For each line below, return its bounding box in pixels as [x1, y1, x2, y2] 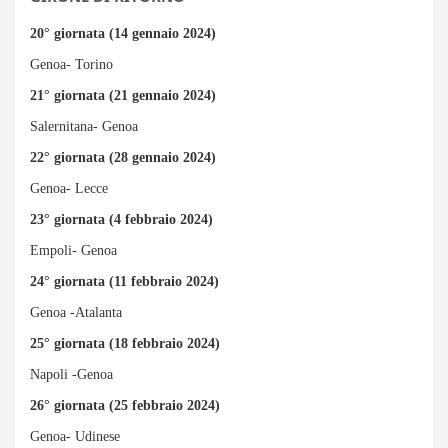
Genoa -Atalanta [30, 304, 122, 320]
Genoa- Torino [30, 56, 113, 72]
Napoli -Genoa [30, 366, 113, 382]
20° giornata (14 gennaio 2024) [30, 25, 216, 41]
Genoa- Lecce [30, 180, 108, 196]
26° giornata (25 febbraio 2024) [30, 397, 220, 413]
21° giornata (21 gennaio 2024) [30, 87, 216, 103]
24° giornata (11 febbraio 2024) [30, 273, 219, 289]
